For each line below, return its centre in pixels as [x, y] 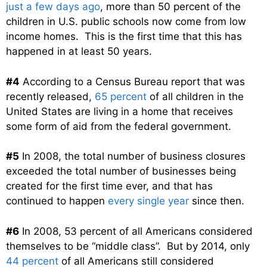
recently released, [50, 96]
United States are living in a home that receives [119, 111]
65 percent [121, 96]
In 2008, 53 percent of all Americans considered [136, 231]
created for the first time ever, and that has [109, 186]
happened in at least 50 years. [79, 52]
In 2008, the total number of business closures [132, 156]
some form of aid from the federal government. [119, 126]
